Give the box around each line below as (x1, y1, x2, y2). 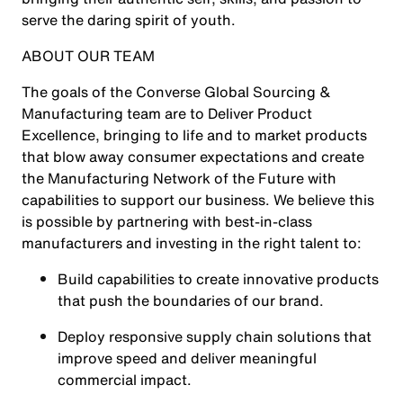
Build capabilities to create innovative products (58, 268, 379, 290)
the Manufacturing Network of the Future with (22, 167, 336, 189)
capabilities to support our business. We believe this (22, 189, 374, 210)
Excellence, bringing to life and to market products (22, 124, 367, 146)
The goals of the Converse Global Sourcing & (22, 81, 331, 103)
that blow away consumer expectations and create (22, 146, 364, 167)
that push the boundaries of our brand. (58, 290, 324, 311)
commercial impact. (58, 369, 199, 390)
